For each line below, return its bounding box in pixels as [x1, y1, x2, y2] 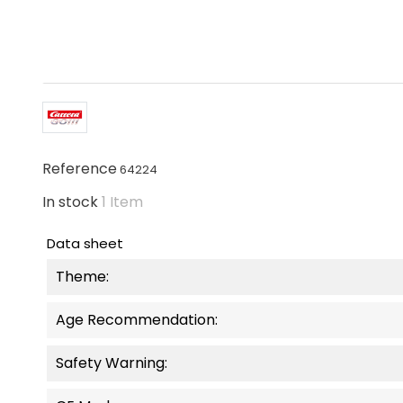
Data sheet [47, 233, 123, 253]
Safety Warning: [56, 352, 167, 373]
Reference [42, 157, 117, 179]
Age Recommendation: [56, 309, 218, 330]
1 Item [102, 191, 143, 212]
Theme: [56, 265, 109, 287]
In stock [42, 191, 98, 212]
